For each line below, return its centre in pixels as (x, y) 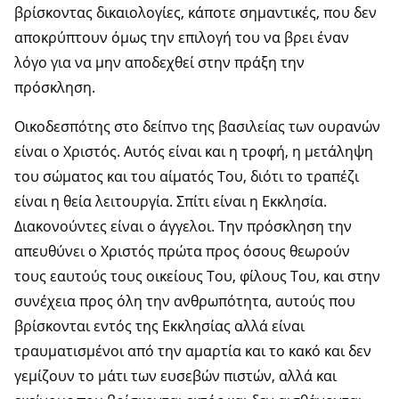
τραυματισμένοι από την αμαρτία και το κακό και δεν (193, 350)
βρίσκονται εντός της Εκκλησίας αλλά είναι (159, 326)
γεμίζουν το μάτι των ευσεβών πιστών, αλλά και (175, 375)
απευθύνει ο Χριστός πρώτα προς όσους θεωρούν (182, 251)
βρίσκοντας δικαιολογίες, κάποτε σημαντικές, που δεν (195, 12)
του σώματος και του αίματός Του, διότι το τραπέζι (187, 176)
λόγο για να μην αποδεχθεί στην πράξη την (159, 62)
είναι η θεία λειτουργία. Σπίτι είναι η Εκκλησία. (171, 201)
